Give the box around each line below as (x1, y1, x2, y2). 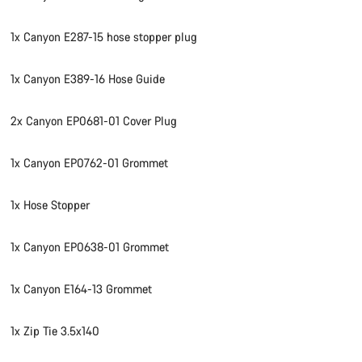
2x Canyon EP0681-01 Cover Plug (11, 113, 178, 129)
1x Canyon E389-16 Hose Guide (11, 71, 166, 87)
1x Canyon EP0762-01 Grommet (11, 155, 169, 171)
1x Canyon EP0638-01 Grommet (11, 239, 170, 255)
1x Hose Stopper (11, 197, 90, 213)
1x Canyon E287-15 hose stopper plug (11, 29, 198, 45)
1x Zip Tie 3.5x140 (11, 323, 100, 339)
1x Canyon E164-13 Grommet (11, 281, 153, 297)
